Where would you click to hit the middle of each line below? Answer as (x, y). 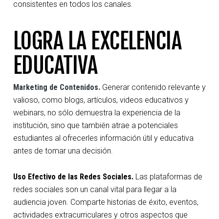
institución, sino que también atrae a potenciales (95, 125)
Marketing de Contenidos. (56, 87)
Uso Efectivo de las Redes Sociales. (73, 176)
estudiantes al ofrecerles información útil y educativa (103, 138)
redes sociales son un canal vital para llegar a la (95, 189)
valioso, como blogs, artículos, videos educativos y (101, 100)
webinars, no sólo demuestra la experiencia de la (97, 112)
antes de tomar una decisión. (63, 151)
